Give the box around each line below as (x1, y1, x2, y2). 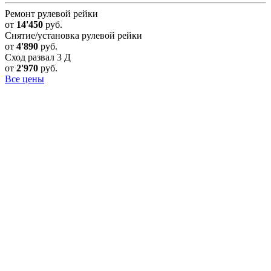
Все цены (5, 74, 44, 85)
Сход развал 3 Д (5, 52, 71, 63)
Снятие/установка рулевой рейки (5, 30, 142, 41)
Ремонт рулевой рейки (5, 8, 98, 19)
